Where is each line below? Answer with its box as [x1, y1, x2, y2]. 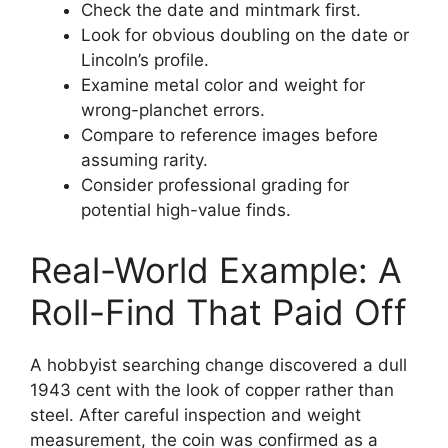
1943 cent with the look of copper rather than [30, 379, 394, 400]
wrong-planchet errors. [81, 100, 265, 121]
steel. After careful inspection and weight [30, 404, 361, 425]
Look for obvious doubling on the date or [81, 25, 409, 46]
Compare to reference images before [81, 125, 378, 146]
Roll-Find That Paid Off [30, 290, 407, 333]
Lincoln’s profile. [81, 50, 209, 71]
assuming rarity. [81, 150, 208, 171]
